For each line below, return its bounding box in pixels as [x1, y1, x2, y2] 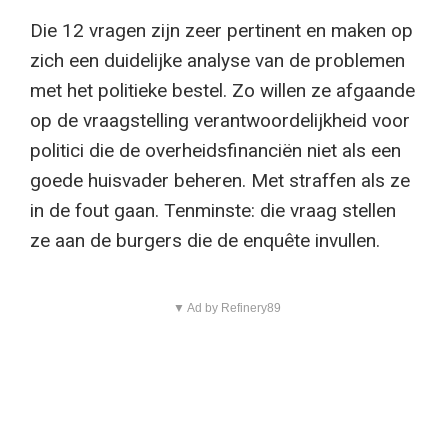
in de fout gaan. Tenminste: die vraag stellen [30, 199, 396, 223]
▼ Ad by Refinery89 [172, 301, 281, 316]
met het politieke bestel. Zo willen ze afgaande [30, 79, 415, 103]
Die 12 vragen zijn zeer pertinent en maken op [30, 19, 413, 43]
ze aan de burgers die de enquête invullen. [30, 229, 380, 253]
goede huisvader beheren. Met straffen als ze [30, 169, 410, 193]
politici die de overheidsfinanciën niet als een [30, 139, 401, 163]
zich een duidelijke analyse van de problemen [30, 49, 405, 73]
